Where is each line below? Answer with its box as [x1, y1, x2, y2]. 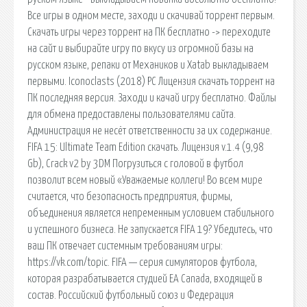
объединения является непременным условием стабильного [27, 207, 274, 219]
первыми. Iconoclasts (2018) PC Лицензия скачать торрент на [27, 75, 275, 87]
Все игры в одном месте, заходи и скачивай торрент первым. [27, 10, 275, 21]
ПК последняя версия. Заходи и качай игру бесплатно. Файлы [27, 92, 276, 103]
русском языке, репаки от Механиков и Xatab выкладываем [27, 59, 269, 71]
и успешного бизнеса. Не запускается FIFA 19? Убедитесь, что [27, 223, 273, 235]
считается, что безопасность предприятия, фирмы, [27, 191, 232, 202]
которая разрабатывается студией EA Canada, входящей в [27, 273, 262, 284]
